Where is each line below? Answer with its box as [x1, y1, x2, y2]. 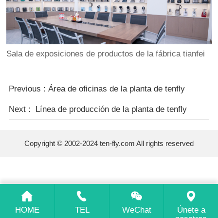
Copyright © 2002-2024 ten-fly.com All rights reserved [24, 139, 194, 147]
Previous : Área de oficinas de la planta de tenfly [8, 84, 185, 93]
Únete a [177, 205, 205, 215]
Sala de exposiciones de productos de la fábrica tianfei [6, 49, 205, 59]
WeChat [122, 205, 151, 215]
